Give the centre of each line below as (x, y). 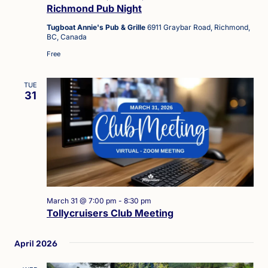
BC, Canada (67, 37)
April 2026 (36, 243)
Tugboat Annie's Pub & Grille (97, 28)
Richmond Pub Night (94, 9)
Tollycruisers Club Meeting (110, 213)
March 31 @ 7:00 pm (82, 200)
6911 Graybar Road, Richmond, (199, 28)
